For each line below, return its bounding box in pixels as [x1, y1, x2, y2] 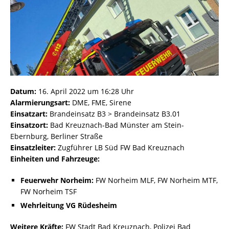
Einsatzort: [10, 120, 48, 130]
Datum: [10, 86, 36, 97]
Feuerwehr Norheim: [20, 175, 94, 186]
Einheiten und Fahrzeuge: [10, 154, 100, 164]
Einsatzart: [10, 109, 48, 119]
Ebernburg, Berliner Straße [10, 131, 103, 142]
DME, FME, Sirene [70, 98, 131, 108]
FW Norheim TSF [20, 187, 77, 197]
